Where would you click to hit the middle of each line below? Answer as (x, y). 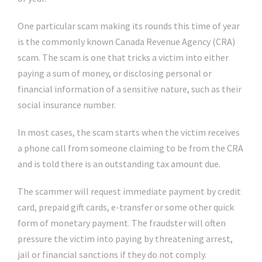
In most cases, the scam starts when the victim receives (129, 132)
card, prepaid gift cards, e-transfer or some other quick (126, 207)
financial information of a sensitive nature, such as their (130, 89)
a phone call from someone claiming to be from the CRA (130, 148)
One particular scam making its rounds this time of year (129, 26)
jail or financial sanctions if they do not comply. (112, 254)
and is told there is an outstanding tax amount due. (119, 164)
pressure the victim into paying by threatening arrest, (125, 239)
